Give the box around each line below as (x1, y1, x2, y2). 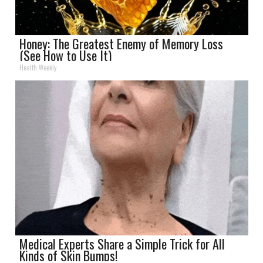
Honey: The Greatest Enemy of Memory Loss (19, 33, 224, 53)
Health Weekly (19, 62, 57, 72)
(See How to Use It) (19, 45, 112, 65)
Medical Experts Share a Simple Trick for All (19, 234, 225, 253)
